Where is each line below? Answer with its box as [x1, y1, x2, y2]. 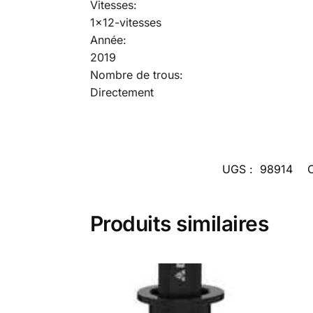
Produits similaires [89, 211, 269, 237]
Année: [89, 32, 126, 47]
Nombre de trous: [89, 67, 183, 82]
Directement [89, 85, 154, 99]
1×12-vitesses [89, 15, 161, 29]
